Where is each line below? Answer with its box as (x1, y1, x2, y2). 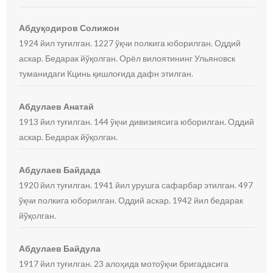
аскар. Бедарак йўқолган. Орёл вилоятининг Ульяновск (19, 53, 236, 63)
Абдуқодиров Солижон (19, 23, 119, 33)
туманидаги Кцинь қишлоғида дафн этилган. (19, 68, 194, 79)
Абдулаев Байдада (19, 165, 101, 175)
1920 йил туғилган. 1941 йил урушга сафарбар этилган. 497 (19, 180, 253, 190)
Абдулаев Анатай (19, 101, 94, 112)
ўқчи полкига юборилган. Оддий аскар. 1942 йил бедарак (19, 195, 244, 205)
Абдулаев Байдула (19, 243, 101, 253)
